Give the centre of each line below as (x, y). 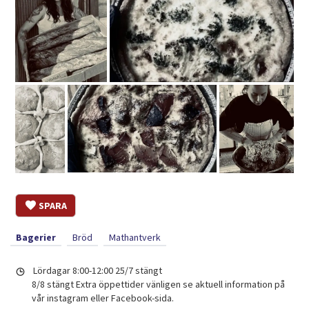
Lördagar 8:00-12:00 (73, 271)
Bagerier (36, 238)
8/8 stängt (53, 285)
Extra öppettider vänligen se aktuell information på (181, 285)
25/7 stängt (139, 271)
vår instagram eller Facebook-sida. (103, 298)
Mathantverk (135, 238)
